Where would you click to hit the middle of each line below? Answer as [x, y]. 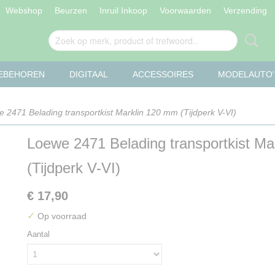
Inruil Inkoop [123, 10]
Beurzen [71, 10]
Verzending [245, 10]
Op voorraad [61, 216]
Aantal [38, 234]
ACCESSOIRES [163, 74]
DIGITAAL [89, 74]
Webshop [24, 10]
